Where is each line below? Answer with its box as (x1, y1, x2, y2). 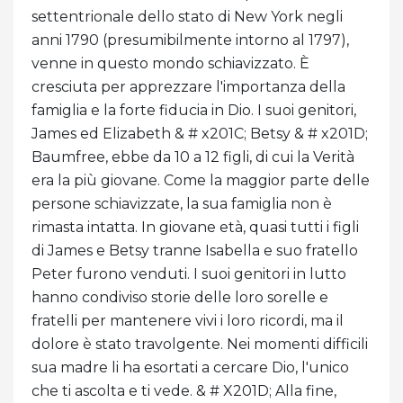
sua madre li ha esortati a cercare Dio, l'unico (31, 359, 349, 377)
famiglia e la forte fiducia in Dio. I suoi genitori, (31, 102, 356, 120)
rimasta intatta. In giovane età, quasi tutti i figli (31, 219, 359, 237)
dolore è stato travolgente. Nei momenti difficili (31, 336, 368, 354)
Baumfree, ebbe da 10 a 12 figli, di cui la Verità (31, 148, 354, 166)
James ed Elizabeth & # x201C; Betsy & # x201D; (31, 125, 368, 143)
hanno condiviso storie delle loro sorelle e (31, 289, 328, 307)
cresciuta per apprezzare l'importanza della (31, 78, 345, 96)
